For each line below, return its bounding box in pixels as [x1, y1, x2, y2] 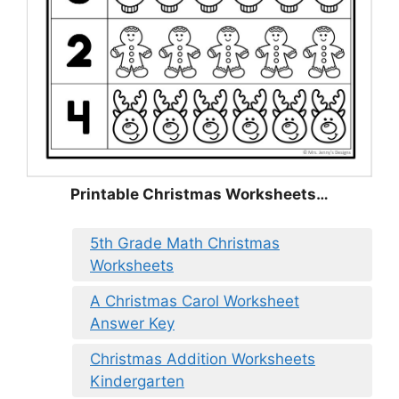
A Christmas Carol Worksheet [90, 292, 299, 311]
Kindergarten [90, 372, 184, 391]
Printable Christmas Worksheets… [70, 184, 329, 203]
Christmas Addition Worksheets [90, 350, 315, 369]
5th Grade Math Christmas [90, 234, 280, 253]
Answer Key [90, 314, 175, 333]
